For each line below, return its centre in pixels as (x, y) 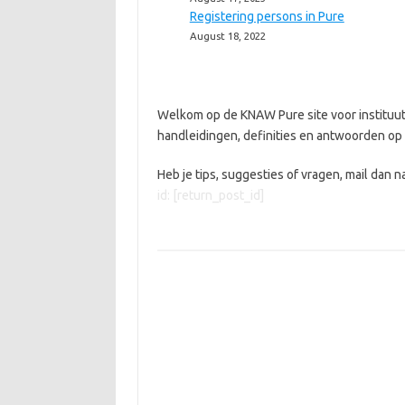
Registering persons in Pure (267, 16)
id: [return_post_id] (210, 195)
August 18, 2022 (227, 36)
